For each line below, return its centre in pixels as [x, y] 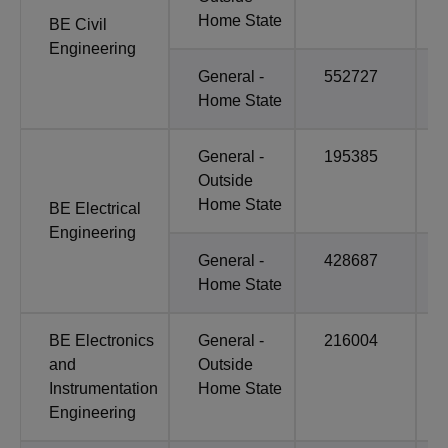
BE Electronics [101, 341]
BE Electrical [95, 209]
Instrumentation [103, 389]
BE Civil [78, 25]
